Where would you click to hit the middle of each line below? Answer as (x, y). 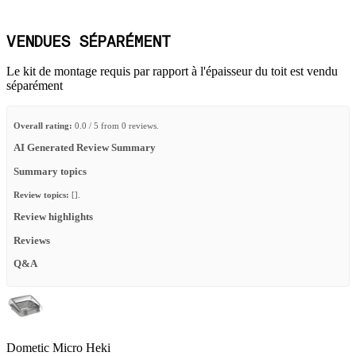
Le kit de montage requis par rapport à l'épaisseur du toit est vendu (172, 72)
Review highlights (53, 217)
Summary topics (50, 172)
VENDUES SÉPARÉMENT (89, 43)
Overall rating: (43, 126)
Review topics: (41, 194)
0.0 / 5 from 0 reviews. (116, 126)
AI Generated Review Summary (85, 148)
